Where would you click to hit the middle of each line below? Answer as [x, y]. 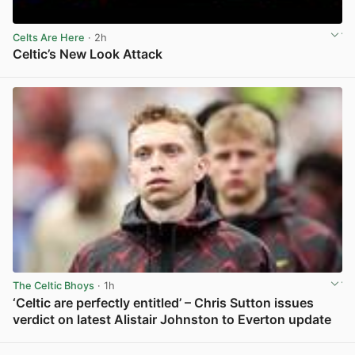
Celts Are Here [49, 37]
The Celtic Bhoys [53, 286]
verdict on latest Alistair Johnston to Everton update [172, 319]
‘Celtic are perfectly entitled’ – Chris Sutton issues [163, 302]
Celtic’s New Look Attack [88, 53]
